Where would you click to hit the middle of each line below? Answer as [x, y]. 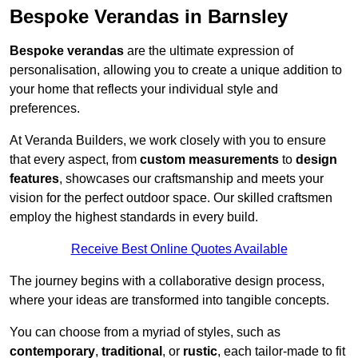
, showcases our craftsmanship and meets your [191, 179]
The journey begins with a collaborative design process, [167, 281]
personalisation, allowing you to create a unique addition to [176, 70]
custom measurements [209, 160]
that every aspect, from [75, 160]
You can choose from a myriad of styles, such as [145, 332]
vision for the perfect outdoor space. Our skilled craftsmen [171, 198]
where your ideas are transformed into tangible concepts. [169, 300]
